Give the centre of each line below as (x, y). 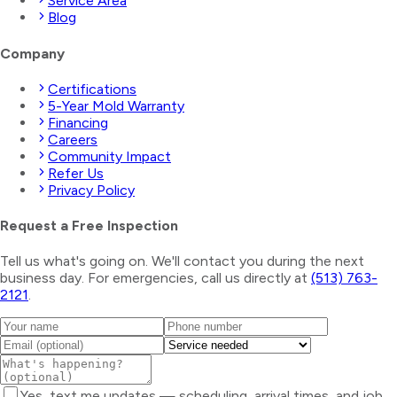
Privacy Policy (91, 190)
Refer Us (76, 173)
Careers (73, 139)
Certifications (92, 89)
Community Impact (109, 156)
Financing (78, 122)
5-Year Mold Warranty (116, 105)
